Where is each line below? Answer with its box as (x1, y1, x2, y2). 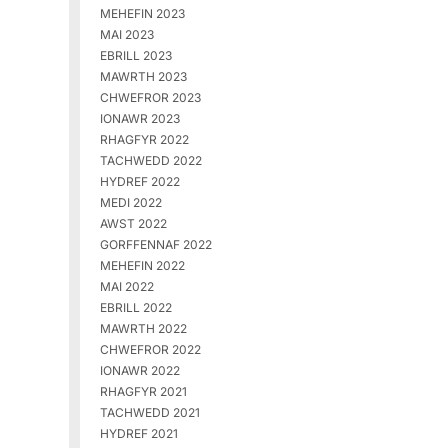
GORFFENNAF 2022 (99, 237, 212, 253)
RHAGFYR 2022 (99, 132, 189, 148)
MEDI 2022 (99, 195, 162, 211)
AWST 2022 (99, 216, 167, 232)
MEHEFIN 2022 (99, 258, 185, 274)
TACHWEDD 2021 (99, 405, 200, 421)
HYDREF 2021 (99, 426, 178, 442)
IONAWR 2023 (99, 111, 180, 127)
